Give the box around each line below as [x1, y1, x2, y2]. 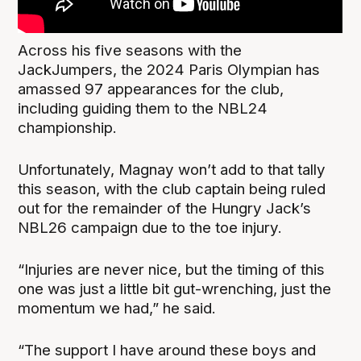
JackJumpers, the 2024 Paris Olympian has [18, 60, 321, 79]
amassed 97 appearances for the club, [18, 79, 284, 98]
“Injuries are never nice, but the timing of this [18, 259, 326, 279]
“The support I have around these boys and [18, 340, 317, 359]
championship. [18, 118, 118, 137]
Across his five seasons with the [18, 40, 243, 60]
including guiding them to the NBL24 [18, 98, 268, 118]
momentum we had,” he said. [18, 298, 217, 317]
